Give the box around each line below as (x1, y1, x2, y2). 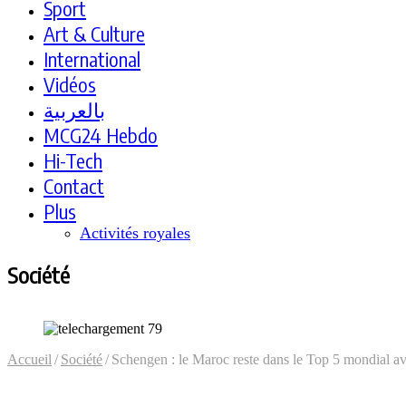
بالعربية (43, 96, 105, 122)
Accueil (7, 351, 52, 367)
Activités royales (80, 223, 190, 242)
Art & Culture (43, 20, 145, 46)
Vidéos (43, 71, 96, 97)
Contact (43, 172, 104, 198)
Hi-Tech (43, 147, 102, 173)
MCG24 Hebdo (43, 121, 158, 148)
